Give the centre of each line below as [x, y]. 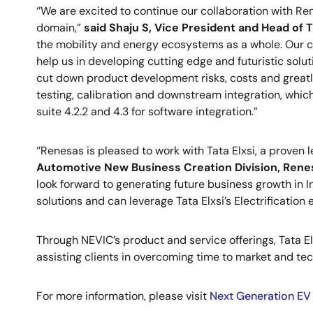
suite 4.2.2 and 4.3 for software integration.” [147, 111]
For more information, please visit [123, 296]
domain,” [59, 28]
